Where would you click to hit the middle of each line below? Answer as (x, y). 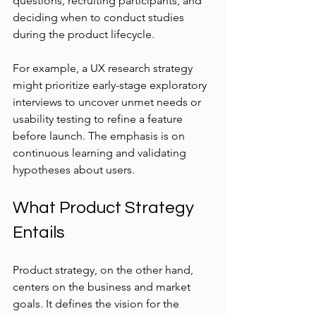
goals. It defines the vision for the (97, 304)
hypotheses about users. (74, 170)
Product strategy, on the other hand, (104, 270)
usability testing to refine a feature (99, 119)
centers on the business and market (103, 287)
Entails (39, 233)
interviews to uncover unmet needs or (108, 102)
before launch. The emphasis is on (100, 136)
